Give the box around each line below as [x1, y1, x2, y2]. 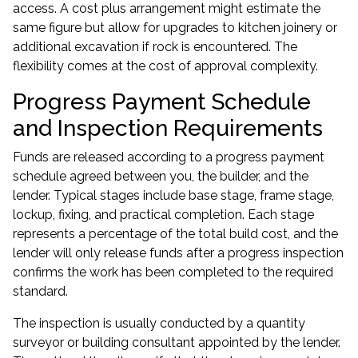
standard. [13, 284, 68, 299]
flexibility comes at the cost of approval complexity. [13, 58, 318, 74]
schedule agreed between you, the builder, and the [13, 169, 308, 184]
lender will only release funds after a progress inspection [13, 245, 344, 261]
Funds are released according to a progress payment [13, 149, 324, 165]
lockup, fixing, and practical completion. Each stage [13, 207, 314, 222]
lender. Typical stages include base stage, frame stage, [13, 188, 334, 203]
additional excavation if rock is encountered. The [13, 39, 297, 54]
